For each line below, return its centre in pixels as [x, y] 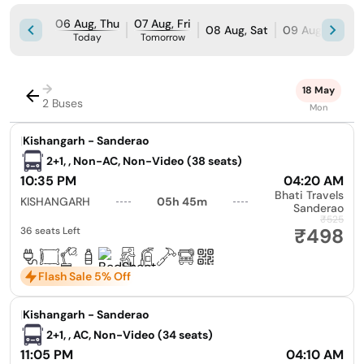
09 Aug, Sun [315, 30]
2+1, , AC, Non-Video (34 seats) [130, 335]
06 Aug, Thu [87, 24]
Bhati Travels [310, 195]
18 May [318, 91]
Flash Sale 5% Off [84, 277]
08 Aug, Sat [237, 30]
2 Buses [63, 103]
